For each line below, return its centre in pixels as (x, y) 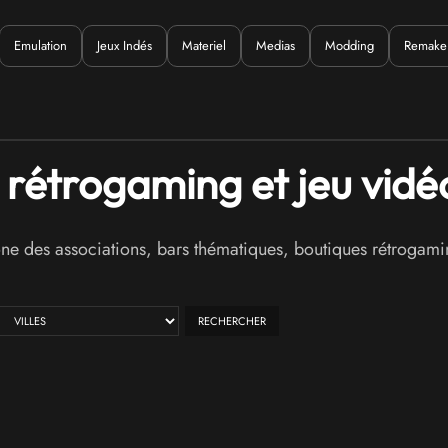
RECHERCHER (231, 321)
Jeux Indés (124, 45)
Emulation (40, 45)
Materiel (204, 45)
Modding (349, 45)
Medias (275, 45)
